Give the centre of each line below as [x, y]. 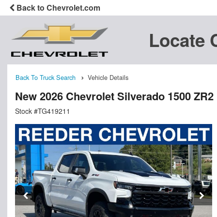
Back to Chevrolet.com [57, 8]
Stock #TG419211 [43, 111]
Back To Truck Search [46, 77]
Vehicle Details [108, 77]
